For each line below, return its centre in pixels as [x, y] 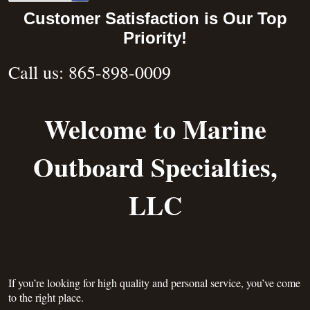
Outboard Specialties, [155, 167]
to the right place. [46, 298]
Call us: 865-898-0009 [90, 72]
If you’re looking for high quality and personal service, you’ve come [154, 283]
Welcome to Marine [155, 129]
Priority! [155, 38]
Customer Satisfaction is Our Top [155, 19]
